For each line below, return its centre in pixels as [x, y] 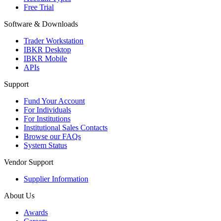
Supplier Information [56, 179]
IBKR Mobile [45, 58]
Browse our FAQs [52, 136]
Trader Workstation [54, 40]
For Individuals [47, 110]
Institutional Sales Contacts [66, 127]
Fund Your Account [54, 101]
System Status [45, 145]
